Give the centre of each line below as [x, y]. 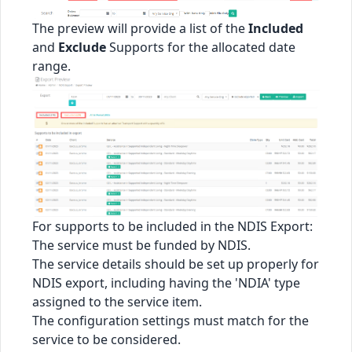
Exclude [82, 48]
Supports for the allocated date [201, 48]
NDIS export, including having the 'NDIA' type [166, 283]
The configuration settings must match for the [170, 321]
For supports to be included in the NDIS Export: [172, 227]
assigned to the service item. [117, 302]
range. [51, 66]
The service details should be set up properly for [176, 264]
